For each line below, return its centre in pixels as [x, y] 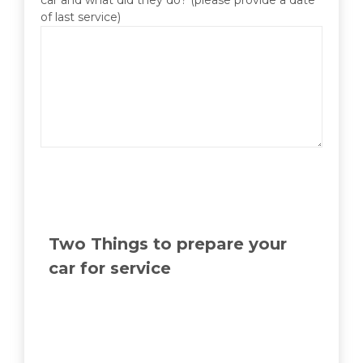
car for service [110, 268]
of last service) [81, 17]
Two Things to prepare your [168, 243]
